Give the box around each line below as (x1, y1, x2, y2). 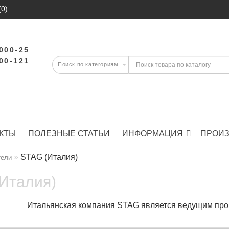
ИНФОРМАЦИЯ (122, 129, 183, 138)
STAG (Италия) (20, 153, 78, 162)
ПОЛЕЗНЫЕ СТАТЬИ (28, 129, 110, 138)
